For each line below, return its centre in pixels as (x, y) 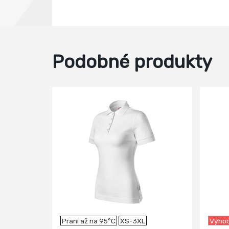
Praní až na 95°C (89, 221)
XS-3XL (133, 221)
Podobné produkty (132, 62)
